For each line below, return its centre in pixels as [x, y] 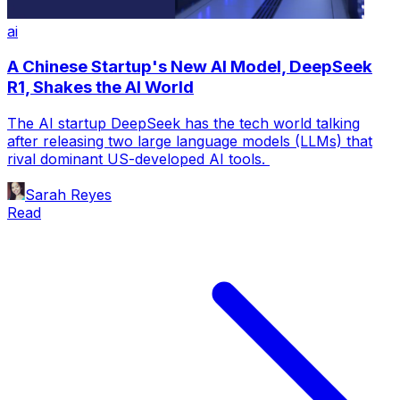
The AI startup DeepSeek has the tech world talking [183, 123]
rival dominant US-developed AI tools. [138, 159]
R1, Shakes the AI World [100, 87]
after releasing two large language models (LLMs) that [190, 141]
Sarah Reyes [68, 195]
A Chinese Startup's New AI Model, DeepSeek [190, 67]
